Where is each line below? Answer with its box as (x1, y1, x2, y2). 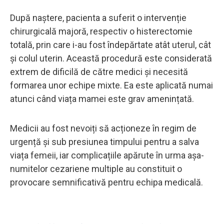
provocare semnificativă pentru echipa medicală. (10, 176, 203, 187)
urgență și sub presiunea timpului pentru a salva (10, 136, 199, 147)
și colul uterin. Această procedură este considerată (10, 52, 212, 63)
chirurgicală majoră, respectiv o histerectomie (10, 25, 192, 36)
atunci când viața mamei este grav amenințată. (10, 93, 194, 104)
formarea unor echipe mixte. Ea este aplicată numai (10, 79, 213, 90)
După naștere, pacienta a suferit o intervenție (10, 12, 186, 23)
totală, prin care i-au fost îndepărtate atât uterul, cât (10, 39, 211, 50)
